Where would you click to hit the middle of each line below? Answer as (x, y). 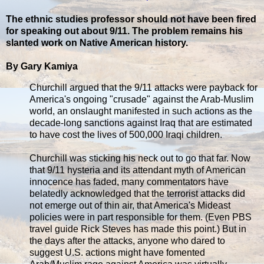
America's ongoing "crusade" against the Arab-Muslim (141, 99)
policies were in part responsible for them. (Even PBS (141, 217)
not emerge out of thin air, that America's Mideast (130, 205)
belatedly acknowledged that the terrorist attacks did (137, 193)
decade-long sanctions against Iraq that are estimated (141, 123)
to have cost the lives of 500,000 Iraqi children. (126, 134)
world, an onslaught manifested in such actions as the (141, 111)
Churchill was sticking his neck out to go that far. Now (140, 158)
